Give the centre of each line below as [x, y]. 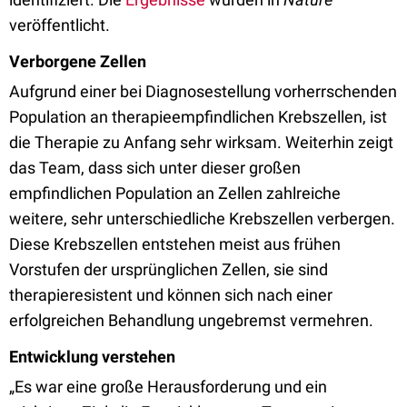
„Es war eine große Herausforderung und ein [168, 387]
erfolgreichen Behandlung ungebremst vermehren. [191, 320]
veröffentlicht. [60, 25]
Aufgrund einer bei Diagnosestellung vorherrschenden [203, 91]
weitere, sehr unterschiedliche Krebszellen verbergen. [202, 218]
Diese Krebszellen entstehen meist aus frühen [175, 244]
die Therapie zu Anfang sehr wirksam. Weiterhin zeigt [201, 142]
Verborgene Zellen [78, 61]
